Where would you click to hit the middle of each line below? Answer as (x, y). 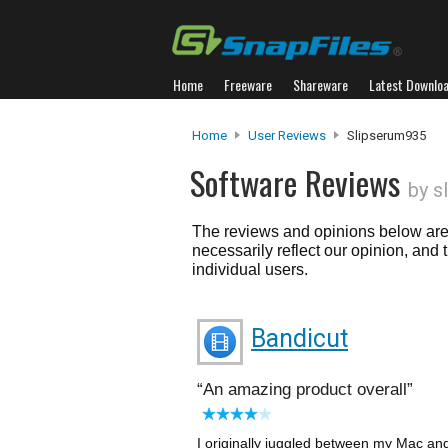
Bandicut (299, 338)
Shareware (320, 84)
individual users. (250, 269)
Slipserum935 (385, 135)
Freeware (248, 84)
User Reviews (287, 135)
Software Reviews (299, 182)
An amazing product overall (305, 389)
